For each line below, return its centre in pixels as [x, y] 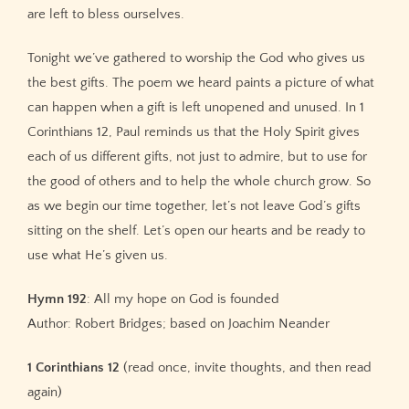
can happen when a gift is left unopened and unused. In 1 [196, 107]
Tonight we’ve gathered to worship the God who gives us [196, 58]
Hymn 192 [57, 299]
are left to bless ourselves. [106, 15]
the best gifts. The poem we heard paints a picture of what [201, 83]
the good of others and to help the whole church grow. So [199, 181]
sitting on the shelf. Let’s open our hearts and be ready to [196, 231]
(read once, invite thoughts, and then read [246, 367]
